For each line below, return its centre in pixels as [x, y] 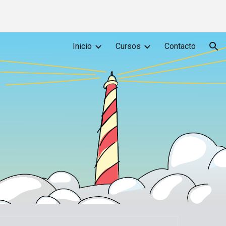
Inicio [82, 46]
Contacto [180, 46]
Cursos [128, 46]
